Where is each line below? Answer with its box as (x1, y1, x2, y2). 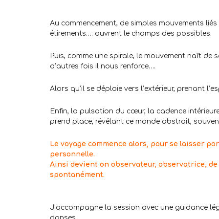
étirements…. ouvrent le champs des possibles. (50, 30, 212, 38)
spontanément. (50, 171, 105, 179)
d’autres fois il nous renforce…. (50, 63, 155, 70)
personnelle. (50, 151, 95, 158)
